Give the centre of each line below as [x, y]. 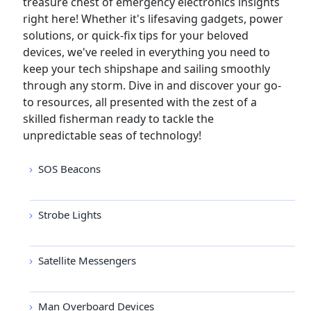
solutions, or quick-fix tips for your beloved [136, 35]
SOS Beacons [69, 169]
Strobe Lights [70, 215]
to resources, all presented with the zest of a [140, 102]
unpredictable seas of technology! [112, 135]
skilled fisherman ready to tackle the [118, 119]
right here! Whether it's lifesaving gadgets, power [153, 19]
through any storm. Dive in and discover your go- [152, 85]
